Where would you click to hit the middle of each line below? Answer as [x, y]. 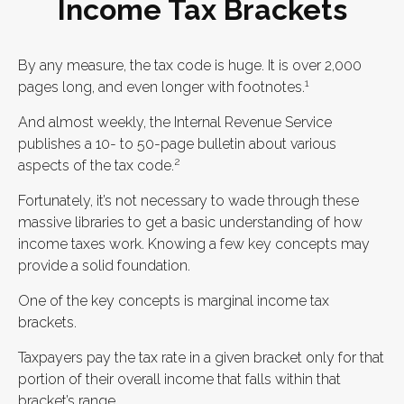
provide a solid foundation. [104, 266]
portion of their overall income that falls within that [179, 380]
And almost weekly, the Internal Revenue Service [175, 123]
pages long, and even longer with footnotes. [161, 87]
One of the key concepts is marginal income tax [174, 301]
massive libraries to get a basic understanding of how [190, 223]
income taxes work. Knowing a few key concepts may [194, 244]
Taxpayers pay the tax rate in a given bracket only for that [201, 358]
